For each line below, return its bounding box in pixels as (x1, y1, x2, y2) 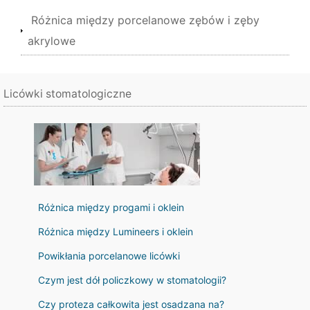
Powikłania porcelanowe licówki (38, 250, 180, 262)
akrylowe (28, 34, 75, 48)
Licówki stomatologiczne (3, 87, 131, 100)
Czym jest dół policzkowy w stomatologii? (38, 274, 226, 286)
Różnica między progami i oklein (38, 201, 184, 213)
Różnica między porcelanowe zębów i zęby (31, 13, 259, 27)
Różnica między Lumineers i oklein (38, 226, 193, 237)
